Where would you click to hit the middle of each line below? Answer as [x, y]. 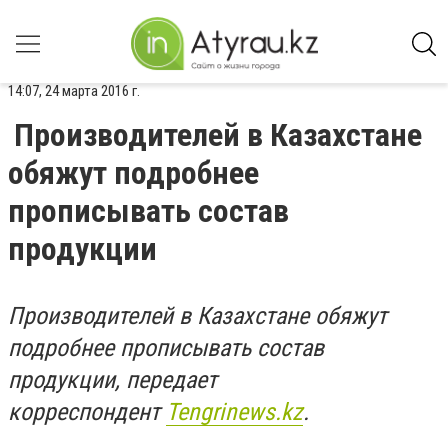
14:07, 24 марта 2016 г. [74, 91]
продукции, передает [112, 380]
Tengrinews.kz [234, 412]
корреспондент [87, 412]
